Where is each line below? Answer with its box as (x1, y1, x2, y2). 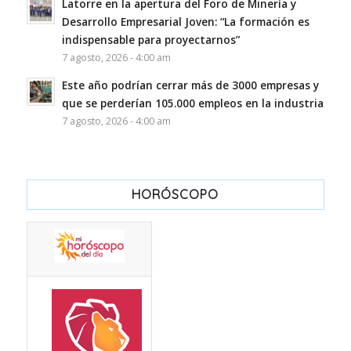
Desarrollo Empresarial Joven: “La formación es (61, 14, 309, 30)
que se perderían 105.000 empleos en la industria (61, 96, 324, 111)
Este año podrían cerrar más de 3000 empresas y (61, 78, 319, 93)
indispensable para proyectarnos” (61, 32, 240, 48)
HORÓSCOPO (132, 186, 219, 203)
